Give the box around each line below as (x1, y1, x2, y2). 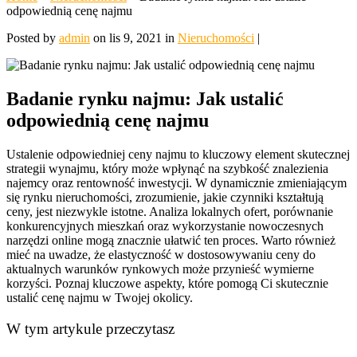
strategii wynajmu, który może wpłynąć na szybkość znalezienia (6, 161, 328, 175)
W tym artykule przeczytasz (6, 320, 175, 337)
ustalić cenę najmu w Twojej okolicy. (6, 290, 193, 304)
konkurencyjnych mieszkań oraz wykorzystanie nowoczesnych (6, 218, 324, 233)
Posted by (6, 31, 59, 45)
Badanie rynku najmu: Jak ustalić (6, 88, 284, 109)
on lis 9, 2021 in (90, 31, 178, 45)
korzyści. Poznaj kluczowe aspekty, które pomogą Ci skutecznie (6, 276, 328, 290)
